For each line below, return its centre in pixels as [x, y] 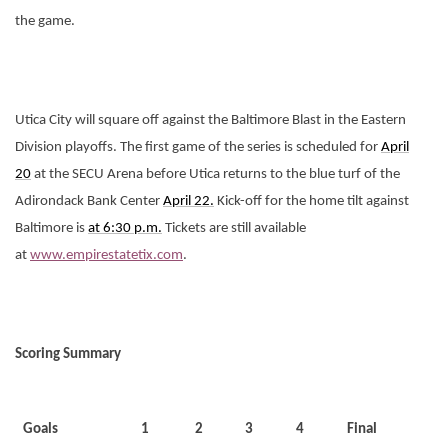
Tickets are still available [234, 228]
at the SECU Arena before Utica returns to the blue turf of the [215, 174]
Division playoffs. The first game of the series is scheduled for [198, 147]
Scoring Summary [68, 354]
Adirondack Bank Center [89, 201]
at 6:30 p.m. [125, 228]
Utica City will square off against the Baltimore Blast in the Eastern [210, 120]
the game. [45, 21]
